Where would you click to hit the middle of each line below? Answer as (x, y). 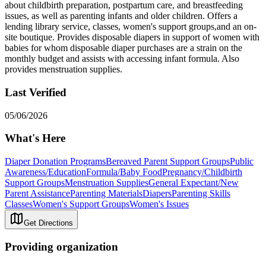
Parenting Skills (201, 194)
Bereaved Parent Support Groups (168, 161)
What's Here (35, 138)
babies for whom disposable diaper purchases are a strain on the (123, 48)
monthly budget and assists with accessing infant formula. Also (122, 59)
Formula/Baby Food (124, 172)
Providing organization (61, 246)
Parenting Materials (106, 194)
